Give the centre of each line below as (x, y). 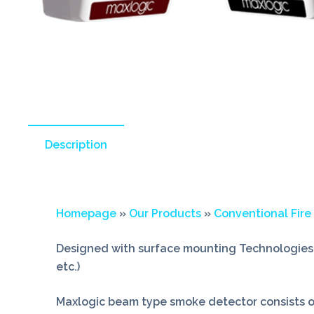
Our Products (165, 214)
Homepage (86, 214)
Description (76, 145)
